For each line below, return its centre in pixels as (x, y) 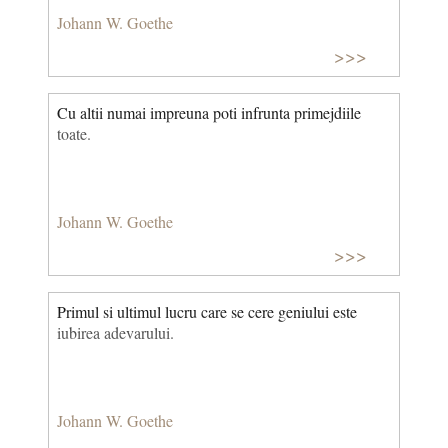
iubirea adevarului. (115, 332)
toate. (74, 133)
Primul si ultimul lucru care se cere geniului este (207, 311)
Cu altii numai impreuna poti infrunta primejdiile (209, 112)
